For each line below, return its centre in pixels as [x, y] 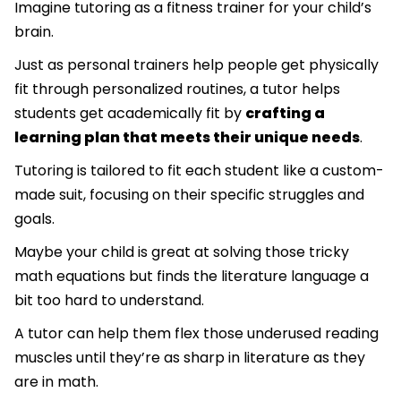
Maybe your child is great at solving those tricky [182, 252]
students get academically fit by [130, 114]
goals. [36, 219]
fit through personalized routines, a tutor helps [177, 90]
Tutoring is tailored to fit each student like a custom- [199, 171]
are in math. [56, 382]
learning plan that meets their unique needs [187, 138]
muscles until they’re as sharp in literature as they [190, 358]
